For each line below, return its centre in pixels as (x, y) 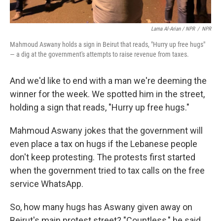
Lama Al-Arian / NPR (173, 29)
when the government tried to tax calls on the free (107, 171)
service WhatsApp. (47, 184)
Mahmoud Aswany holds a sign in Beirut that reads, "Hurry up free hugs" (108, 45)
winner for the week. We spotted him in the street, (107, 94)
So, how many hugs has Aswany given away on (101, 207)
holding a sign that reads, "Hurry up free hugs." (100, 108)
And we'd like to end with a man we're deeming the (108, 81)
